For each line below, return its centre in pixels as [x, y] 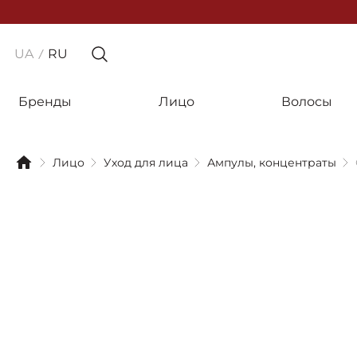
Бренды [45, 102]
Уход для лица [146, 163]
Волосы [307, 102]
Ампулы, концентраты [272, 163]
